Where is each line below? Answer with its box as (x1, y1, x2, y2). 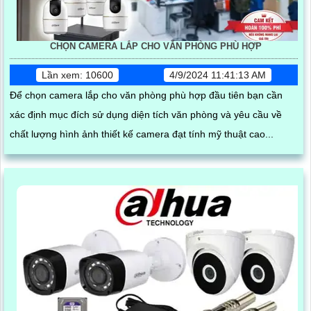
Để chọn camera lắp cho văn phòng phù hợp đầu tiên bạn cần (10, 90, 283, 101)
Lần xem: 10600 (41, 69, 113, 81)
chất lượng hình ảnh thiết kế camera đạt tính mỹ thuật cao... (10, 128, 274, 140)
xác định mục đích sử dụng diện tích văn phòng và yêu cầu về (10, 109, 131, 121)
